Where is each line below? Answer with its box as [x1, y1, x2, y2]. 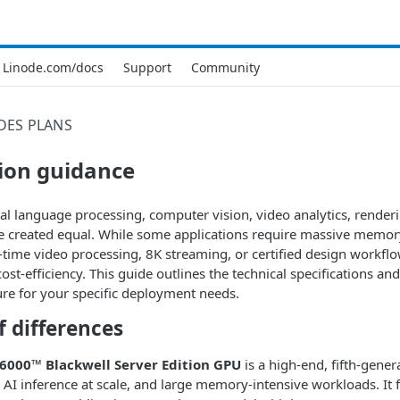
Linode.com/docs [3, 58, 104, 76]
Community [191, 58, 260, 76]
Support [123, 58, 171, 76]
